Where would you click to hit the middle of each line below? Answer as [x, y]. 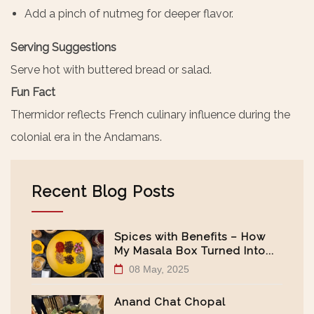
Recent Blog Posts [103, 191]
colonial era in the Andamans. [86, 137]
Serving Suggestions [63, 47]
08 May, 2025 [157, 269]
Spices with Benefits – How [190, 237]
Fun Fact [33, 92]
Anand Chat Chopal [170, 302]
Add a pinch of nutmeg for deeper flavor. [129, 13]
